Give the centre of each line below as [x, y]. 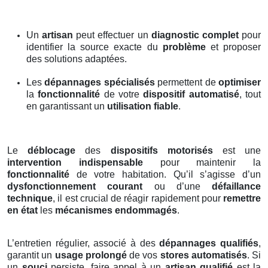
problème [184, 47]
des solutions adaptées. [77, 59]
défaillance [236, 187]
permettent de [187, 83]
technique [30, 199]
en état [22, 211]
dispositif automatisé [191, 95]
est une [237, 151]
